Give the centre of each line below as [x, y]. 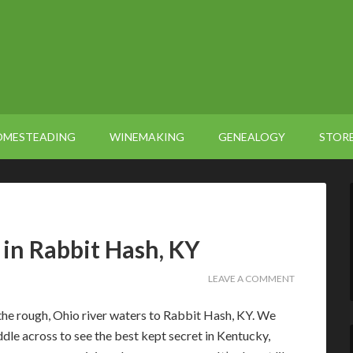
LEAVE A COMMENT [251, 279]
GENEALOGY [252, 137]
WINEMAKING [147, 137]
